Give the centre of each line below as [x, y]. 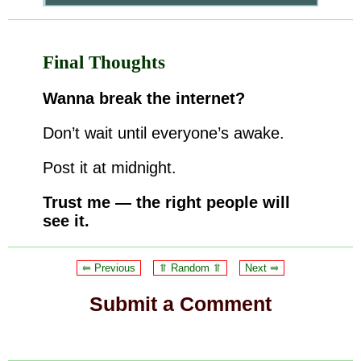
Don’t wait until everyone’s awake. [163, 133]
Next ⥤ [262, 268]
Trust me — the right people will [166, 203]
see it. [66, 221]
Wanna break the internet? [143, 99]
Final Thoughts [104, 63]
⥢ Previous [109, 268]
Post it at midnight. [109, 168]
